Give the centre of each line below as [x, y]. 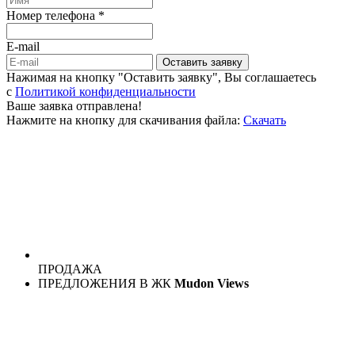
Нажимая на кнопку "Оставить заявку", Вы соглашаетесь [161, 77]
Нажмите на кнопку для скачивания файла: [123, 120]
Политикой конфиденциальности [105, 91]
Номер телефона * [55, 15]
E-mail [23, 46]
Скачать [265, 120]
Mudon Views [212, 283]
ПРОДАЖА [70, 269]
